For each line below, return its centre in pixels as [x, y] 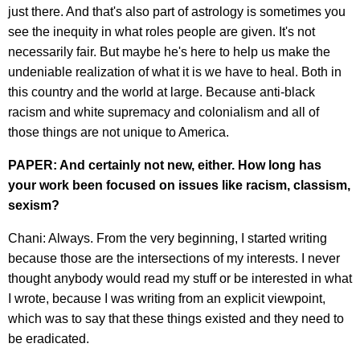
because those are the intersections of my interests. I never [174, 258]
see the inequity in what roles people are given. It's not [162, 31]
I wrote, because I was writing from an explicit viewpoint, [167, 298]
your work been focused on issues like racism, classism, [179, 185]
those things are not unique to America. [119, 132]
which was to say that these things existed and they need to [176, 318]
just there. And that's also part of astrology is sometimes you [177, 11]
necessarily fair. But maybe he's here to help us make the [169, 51]
